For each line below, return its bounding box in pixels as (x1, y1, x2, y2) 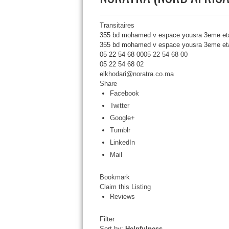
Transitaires (99, 21, 134, 29)
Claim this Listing (99, 183, 151, 191)
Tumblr (109, 126, 130, 134)
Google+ (109, 114, 135, 122)
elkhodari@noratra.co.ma (99, 70, 174, 78)
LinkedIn (109, 139, 135, 146)
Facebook (109, 89, 139, 97)
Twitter (109, 102, 129, 109)
